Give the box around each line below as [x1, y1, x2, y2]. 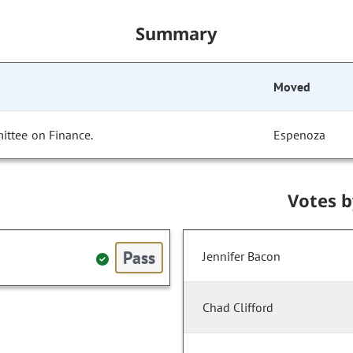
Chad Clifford [203, 299, 273, 316]
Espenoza [273, 127, 326, 143]
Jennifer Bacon [203, 248, 281, 265]
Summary [135, 21, 218, 46]
